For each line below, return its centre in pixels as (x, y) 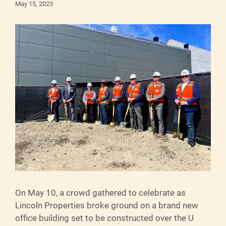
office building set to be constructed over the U (104, 218)
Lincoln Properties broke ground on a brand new (107, 205)
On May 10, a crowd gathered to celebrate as (100, 192)
